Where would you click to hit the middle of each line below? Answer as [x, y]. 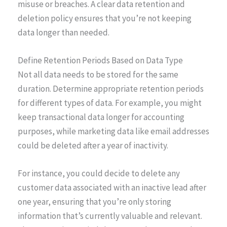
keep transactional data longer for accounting [101, 117]
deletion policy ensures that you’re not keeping [105, 18]
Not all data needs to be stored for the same [98, 75]
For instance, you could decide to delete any [99, 174]
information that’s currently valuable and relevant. [110, 216]
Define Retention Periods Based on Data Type [100, 61]
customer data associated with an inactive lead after [112, 188]
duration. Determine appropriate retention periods [111, 89]
